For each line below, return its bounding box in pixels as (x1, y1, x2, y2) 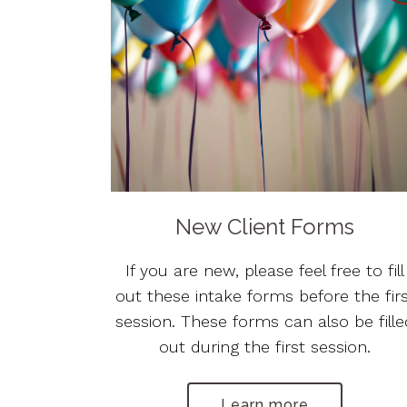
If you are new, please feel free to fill (125, 260, 405, 280)
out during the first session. (159, 336, 372, 356)
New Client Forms (175, 213, 355, 240)
